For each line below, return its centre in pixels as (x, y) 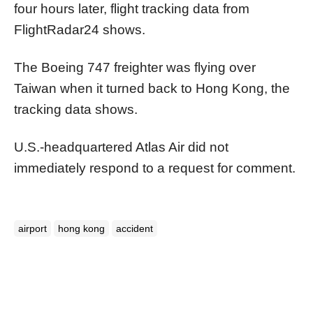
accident (134, 228)
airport (32, 228)
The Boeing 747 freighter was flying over (135, 67)
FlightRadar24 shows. (80, 29)
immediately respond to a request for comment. (155, 168)
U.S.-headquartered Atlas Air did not (121, 147)
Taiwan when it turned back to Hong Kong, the (152, 88)
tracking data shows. (76, 109)
